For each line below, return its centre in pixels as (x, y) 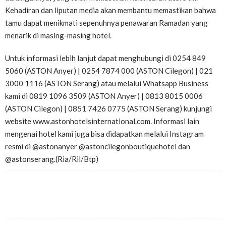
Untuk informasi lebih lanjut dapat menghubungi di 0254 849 (105, 58)
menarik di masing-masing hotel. (58, 35)
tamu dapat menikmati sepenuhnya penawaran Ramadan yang (106, 23)
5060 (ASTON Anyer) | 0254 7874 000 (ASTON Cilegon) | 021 (109, 71)
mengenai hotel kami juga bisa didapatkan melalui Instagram (104, 134)
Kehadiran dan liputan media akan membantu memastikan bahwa (110, 10)
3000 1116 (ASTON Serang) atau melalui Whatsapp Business (107, 83)
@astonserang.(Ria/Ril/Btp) (52, 159)
